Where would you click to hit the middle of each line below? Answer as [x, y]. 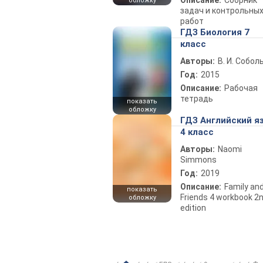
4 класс [197, 132]
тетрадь [197, 98]
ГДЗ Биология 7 [215, 32]
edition [193, 208]
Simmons [198, 159]
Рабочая [241, 88]
